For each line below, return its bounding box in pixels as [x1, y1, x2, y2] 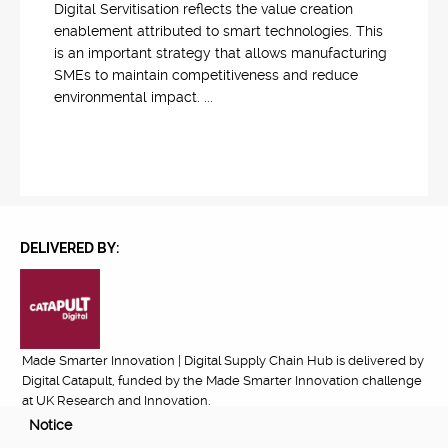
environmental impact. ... [54, 89, 213, 105]
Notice [28, 417, 72, 433]
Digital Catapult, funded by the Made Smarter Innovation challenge [21, 372, 422, 388]
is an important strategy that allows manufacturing [54, 45, 387, 61]
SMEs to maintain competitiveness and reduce [54, 67, 358, 83]
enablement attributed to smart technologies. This [54, 23, 383, 39]
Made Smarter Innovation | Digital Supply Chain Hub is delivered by [21, 352, 424, 368]
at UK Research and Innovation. [21, 392, 210, 408]
